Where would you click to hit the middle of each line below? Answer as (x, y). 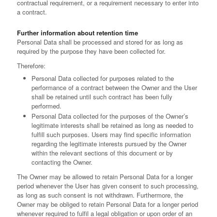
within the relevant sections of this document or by (102, 153)
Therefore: (31, 66)
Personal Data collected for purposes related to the (103, 78)
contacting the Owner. (62, 162)
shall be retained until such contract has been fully (102, 97)
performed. (46, 106)
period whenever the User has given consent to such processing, (108, 186)
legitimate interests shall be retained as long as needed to (112, 125)
